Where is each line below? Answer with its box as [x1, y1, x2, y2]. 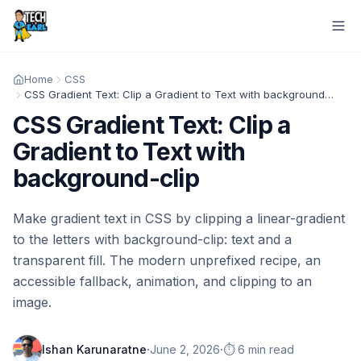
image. [13, 294, 52, 310]
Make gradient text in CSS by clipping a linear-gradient [13, 210, 345, 226]
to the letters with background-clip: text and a [13, 231, 292, 247]
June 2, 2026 [150, 342, 220, 356]
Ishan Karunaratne [42, 342, 147, 356]
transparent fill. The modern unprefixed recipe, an [13, 252, 321, 268]
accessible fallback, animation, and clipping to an [13, 273, 312, 289]
